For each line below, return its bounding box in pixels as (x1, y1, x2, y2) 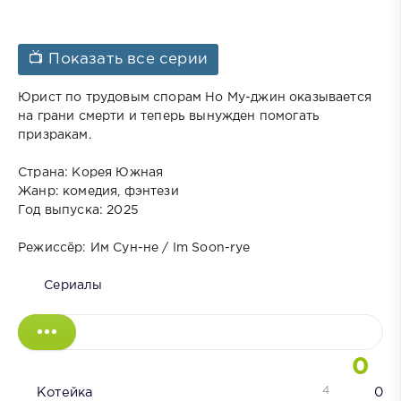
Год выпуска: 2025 (18, 204, 139, 216)
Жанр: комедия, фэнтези (18, 185, 179, 197)
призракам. (18, 129, 91, 141)
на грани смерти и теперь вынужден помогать (18, 110, 320, 122)
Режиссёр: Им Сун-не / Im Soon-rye (18, 242, 251, 253)
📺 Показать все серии (29, 52, 209, 66)
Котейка (37, 386, 93, 398)
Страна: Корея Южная (18, 166, 164, 178)
